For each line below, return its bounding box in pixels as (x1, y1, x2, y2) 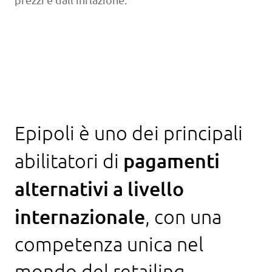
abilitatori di (15, 149, 123, 173)
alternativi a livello (15, 177, 184, 201)
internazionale (15, 205, 145, 229)
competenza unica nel (15, 233, 203, 256)
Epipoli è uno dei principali (15, 121, 243, 145)
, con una (145, 205, 222, 229)
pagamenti (123, 149, 220, 173)
